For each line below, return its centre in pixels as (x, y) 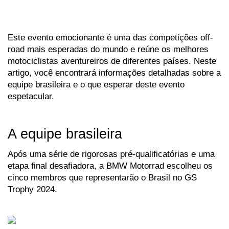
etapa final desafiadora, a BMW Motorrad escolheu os (110, 166)
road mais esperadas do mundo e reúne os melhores (108, 49)
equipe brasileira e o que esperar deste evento (96, 85)
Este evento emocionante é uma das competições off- (110, 38)
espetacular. (31, 96)
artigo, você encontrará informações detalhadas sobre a (114, 73)
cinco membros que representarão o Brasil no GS (102, 178)
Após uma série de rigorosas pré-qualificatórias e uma (111, 154)
